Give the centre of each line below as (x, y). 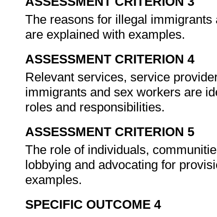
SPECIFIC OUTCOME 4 (93, 204)
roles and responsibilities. (97, 107)
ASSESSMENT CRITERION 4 (110, 59)
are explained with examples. (107, 34)
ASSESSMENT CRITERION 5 (110, 132)
